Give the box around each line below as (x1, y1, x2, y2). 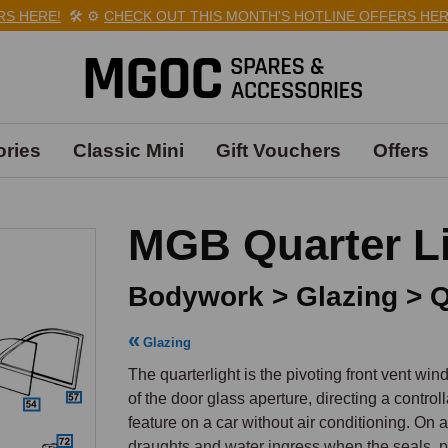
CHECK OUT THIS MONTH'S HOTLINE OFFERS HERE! (66, 7, 424, 24)
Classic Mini (72, 140, 184, 161)
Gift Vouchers (215, 140, 341, 161)
